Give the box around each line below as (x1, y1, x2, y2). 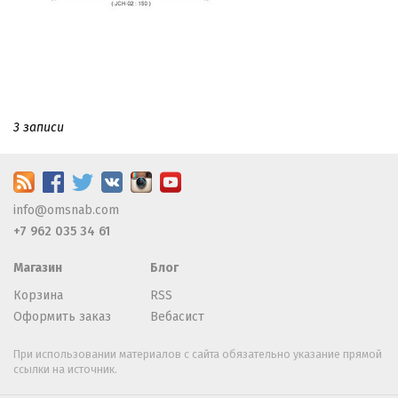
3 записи (13, 119, 64, 135)
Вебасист (150, 308, 204, 324)
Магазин (13, 259, 62, 275)
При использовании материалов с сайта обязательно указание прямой (13, 346, 382, 361)
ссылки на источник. (13, 362, 117, 376)
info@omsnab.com (13, 202, 119, 218)
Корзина (13, 287, 63, 303)
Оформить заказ (13, 308, 111, 324)
